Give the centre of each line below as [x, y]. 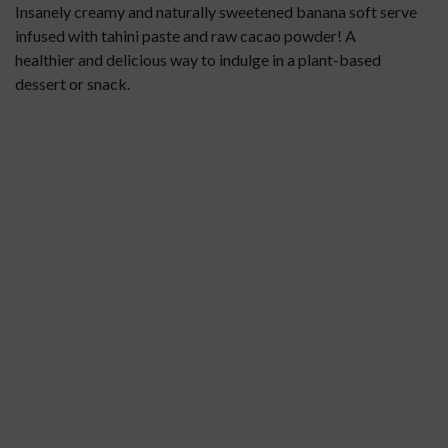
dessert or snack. [72, 83]
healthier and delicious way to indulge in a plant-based [198, 59]
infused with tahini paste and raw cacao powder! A [185, 35]
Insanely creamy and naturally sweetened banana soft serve [216, 11]
